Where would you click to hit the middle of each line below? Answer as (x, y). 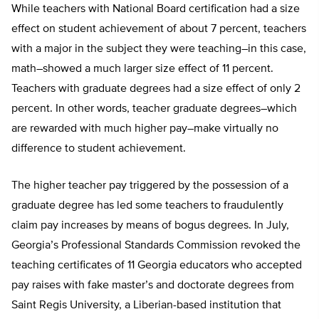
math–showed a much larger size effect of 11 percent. (142, 69)
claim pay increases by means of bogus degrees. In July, (150, 226)
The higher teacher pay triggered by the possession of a (150, 186)
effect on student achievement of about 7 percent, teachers (159, 30)
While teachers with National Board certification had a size (156, 10)
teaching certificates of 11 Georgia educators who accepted (157, 266)
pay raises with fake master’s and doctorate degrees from (153, 286)
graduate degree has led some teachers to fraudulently (147, 206)
